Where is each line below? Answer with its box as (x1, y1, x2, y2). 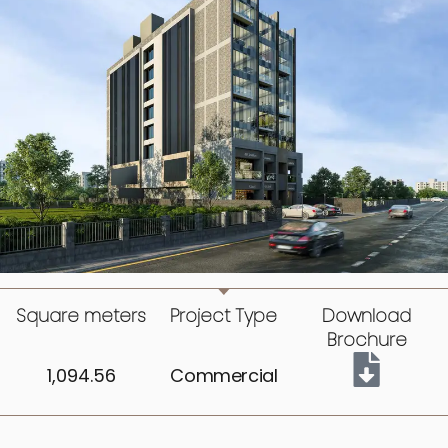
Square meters (16, 303, 147, 329)
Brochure (326, 327, 407, 353)
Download (322, 303, 412, 329)
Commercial (170, 363, 278, 389)
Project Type (170, 303, 278, 329)
